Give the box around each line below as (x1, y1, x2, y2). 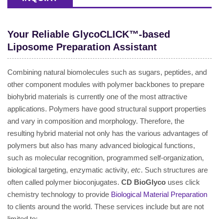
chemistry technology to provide (7, 190, 111, 198)
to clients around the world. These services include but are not (7, 202, 204, 211)
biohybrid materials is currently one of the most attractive (7, 92, 187, 101)
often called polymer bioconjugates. (7, 178, 121, 186)
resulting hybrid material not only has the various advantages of (7, 129, 208, 137)
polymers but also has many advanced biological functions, (7, 141, 195, 150)
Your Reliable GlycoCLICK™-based (7, 29, 170, 40)
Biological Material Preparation (111, 190, 207, 198)
